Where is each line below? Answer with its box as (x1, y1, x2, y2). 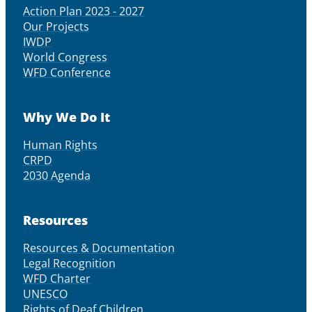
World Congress (22, 49, 107, 65)
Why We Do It (22, 109, 110, 126)
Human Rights (22, 137, 97, 153)
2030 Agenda (22, 168, 91, 184)
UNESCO (22, 286, 68, 302)
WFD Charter (22, 271, 91, 287)
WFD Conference (22, 65, 111, 81)
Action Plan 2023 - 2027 (22, 3, 144, 19)
